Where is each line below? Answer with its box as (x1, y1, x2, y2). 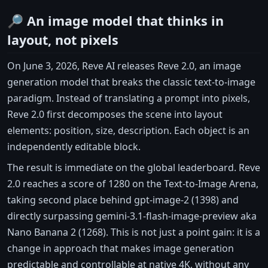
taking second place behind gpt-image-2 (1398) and (7, 193, 239, 206)
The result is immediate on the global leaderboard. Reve (7, 160, 260, 174)
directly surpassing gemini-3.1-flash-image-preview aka (7, 209, 257, 223)
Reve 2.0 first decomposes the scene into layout (7, 107, 223, 121)
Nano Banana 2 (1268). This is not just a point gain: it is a (7, 225, 260, 239)
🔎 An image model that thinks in (7, 11, 224, 29)
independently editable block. (7, 139, 141, 153)
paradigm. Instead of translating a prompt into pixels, (7, 91, 250, 105)
